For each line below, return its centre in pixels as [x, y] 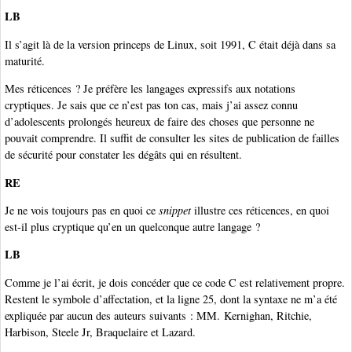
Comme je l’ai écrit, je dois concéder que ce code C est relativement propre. [175, 282]
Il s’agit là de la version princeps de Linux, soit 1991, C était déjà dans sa [170, 44]
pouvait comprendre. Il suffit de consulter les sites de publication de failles [172, 138]
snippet [175, 210]
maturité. [25, 60]
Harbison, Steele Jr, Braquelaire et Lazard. [100, 332]
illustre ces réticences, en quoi [260, 210]
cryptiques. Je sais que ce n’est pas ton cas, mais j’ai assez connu [151, 105]
